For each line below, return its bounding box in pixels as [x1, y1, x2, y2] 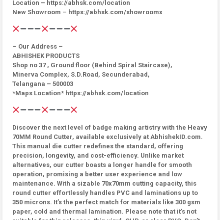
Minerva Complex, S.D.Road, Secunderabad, [12, 71, 150, 78]
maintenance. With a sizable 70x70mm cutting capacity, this [12, 180, 196, 187]
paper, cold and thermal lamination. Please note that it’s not [12, 208, 196, 215]
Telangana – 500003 [12, 80, 73, 87]
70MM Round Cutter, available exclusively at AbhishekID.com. [12, 133, 203, 140]
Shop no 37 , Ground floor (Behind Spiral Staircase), [12, 61, 172, 69]
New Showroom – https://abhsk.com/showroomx [12, 8, 163, 16]
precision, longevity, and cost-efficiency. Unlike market [12, 152, 184, 159]
